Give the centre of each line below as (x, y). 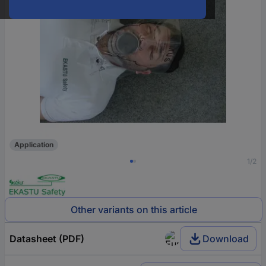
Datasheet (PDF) (47, 238)
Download (226, 238)
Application (34, 145)
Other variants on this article (134, 209)
